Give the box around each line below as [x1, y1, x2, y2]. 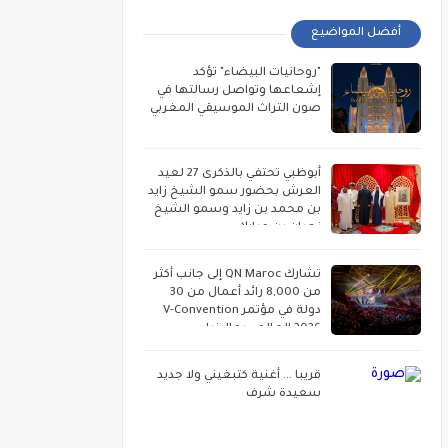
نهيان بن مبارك [237, 222, 321, 235]
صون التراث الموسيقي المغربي [150, 103, 321, 116]
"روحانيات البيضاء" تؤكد [193, 67, 321, 80]
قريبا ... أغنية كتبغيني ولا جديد [157, 370, 321, 383]
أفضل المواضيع [311, 27, 401, 40]
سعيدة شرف [246, 388, 321, 401]
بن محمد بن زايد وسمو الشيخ [154, 204, 321, 217]
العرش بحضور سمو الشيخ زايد [148, 186, 321, 199]
